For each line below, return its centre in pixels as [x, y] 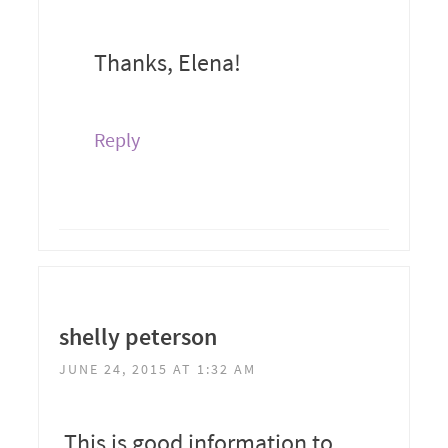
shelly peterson [137, 336]
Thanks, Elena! [167, 62]
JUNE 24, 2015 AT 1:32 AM [157, 368]
